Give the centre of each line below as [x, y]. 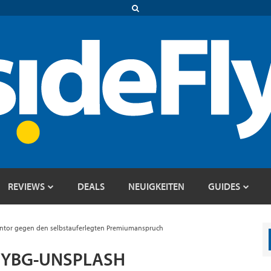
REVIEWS [26, 186]
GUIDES [224, 186]
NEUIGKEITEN [156, 186]
